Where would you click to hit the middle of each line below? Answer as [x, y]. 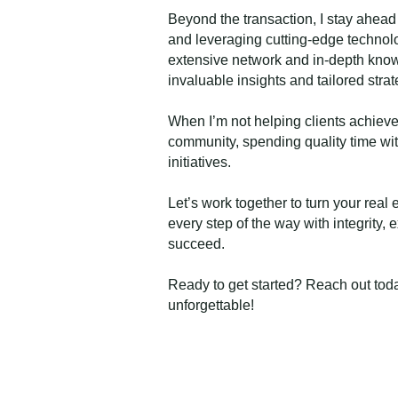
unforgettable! [211, 305]
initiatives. [199, 162]
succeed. [196, 244]
